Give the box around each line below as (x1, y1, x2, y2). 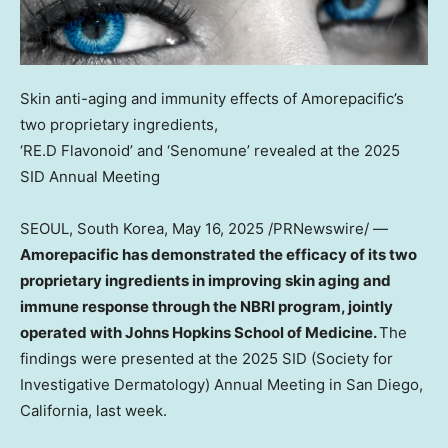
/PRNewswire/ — (264, 219, 388, 239)
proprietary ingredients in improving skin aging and (20, 271, 391, 291)
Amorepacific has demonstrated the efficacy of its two (20, 245, 417, 265)
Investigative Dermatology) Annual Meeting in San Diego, (20, 375, 423, 395)
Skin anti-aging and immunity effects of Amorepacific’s (20, 89, 404, 109)
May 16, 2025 (172, 219, 264, 239)
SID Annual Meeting (20, 167, 160, 187)
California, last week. (20, 401, 167, 421)
